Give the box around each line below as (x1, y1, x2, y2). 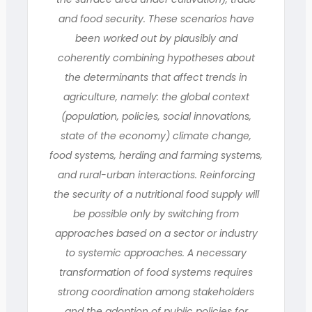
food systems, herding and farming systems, (49, 148, 263, 162)
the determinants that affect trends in (65, 70, 247, 84)
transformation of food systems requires (59, 265, 253, 279)
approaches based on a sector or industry (54, 226, 258, 240)
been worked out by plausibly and (75, 31, 237, 45)
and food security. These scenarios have (58, 12, 254, 26)
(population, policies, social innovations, (61, 109, 251, 123)
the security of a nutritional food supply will (53, 187, 259, 201)
